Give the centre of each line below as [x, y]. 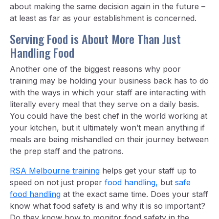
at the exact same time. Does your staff [134, 194]
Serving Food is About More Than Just [95, 39]
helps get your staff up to [148, 171]
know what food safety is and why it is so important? [108, 206]
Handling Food [42, 53]
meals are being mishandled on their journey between [109, 140]
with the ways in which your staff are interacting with [108, 93]
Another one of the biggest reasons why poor [95, 69]
